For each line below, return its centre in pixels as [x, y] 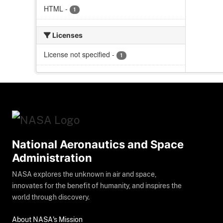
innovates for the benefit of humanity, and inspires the [97, 186]
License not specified [77, 55]
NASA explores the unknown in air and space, [84, 174]
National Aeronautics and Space [98, 145]
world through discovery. [51, 197]
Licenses [67, 35]
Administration [52, 158]
